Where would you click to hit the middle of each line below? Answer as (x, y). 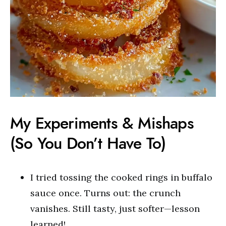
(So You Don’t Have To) (88, 143)
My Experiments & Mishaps (102, 123)
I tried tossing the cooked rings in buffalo (121, 177)
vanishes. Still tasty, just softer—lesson (115, 208)
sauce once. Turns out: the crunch (105, 193)
